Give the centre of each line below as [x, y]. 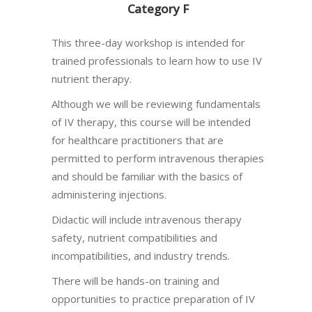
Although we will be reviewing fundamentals [156, 103]
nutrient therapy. [92, 78]
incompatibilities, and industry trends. [141, 255]
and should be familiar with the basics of [147, 176]
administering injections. [109, 194]
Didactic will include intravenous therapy [147, 219]
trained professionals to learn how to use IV [157, 60]
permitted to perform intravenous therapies [158, 158]
